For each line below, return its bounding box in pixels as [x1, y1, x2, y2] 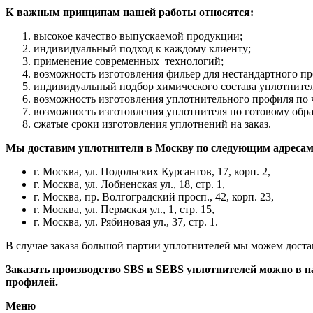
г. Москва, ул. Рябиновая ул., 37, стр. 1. [34, 216, 218, 228]
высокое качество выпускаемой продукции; [34, 30, 242, 43]
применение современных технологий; [34, 55, 224, 68]
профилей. [6, 276, 61, 289]
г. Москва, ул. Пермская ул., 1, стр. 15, [34, 203, 214, 216]
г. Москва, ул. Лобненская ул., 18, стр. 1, [34, 178, 225, 191]
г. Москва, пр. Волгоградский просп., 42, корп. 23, [34, 191, 274, 203]
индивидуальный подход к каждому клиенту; [34, 43, 251, 55]
